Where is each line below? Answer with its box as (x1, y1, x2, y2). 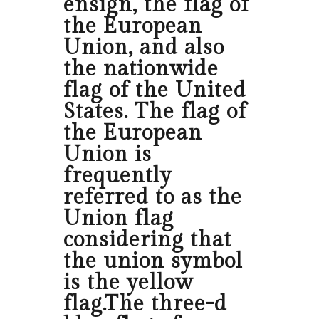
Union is (63, 142, 152, 168)
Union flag (63, 206, 174, 232)
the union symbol (63, 249, 243, 275)
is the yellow (63, 270, 193, 296)
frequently (63, 163, 172, 189)
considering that (63, 227, 231, 253)
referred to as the (63, 184, 242, 211)
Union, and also (63, 35, 224, 61)
